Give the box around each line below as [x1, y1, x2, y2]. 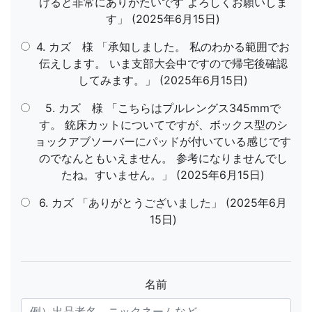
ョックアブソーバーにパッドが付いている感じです [35, 134, 291, 148]
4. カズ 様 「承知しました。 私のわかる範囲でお [36, 40, 290, 54]
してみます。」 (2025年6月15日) [78, 73, 248, 87]
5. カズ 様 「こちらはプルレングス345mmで [45, 101, 281, 115]
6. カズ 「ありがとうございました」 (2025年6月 [39, 196, 287, 210]
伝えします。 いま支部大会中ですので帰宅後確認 [38, 56, 288, 70]
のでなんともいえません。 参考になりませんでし [38, 151, 288, 165]
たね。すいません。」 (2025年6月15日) [61, 168, 265, 182]
